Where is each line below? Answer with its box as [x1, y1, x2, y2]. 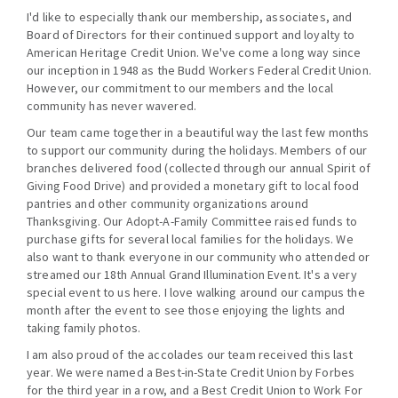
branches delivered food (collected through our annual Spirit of [27, 160, 370, 177]
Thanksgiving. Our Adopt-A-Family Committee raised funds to [27, 213, 358, 230]
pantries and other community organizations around [27, 195, 308, 212]
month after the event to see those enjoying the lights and [27, 302, 346, 319]
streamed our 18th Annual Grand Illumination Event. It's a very [27, 267, 357, 283]
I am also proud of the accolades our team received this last [27, 346, 354, 363]
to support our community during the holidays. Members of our [27, 142, 368, 159]
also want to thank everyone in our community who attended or [27, 249, 370, 266]
